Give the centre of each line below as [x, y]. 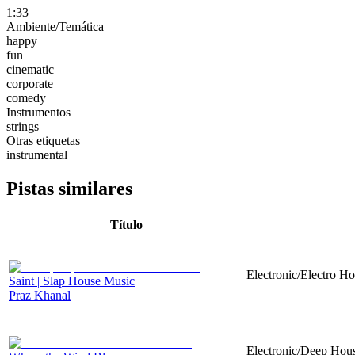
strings [23, 126]
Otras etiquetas [43, 140]
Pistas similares [69, 188]
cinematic [30, 69]
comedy [26, 97]
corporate [30, 83]
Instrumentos [38, 112]
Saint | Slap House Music [72, 281]
